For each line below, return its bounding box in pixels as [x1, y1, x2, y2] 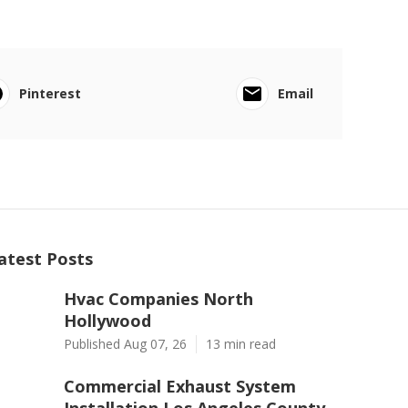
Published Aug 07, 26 [64, 335, 187, 352]
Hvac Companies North [64, 288, 253, 310]
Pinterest [18, 85, 81, 102]
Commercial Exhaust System [64, 375, 296, 397]
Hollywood [64, 310, 151, 331]
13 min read [206, 335, 276, 352]
